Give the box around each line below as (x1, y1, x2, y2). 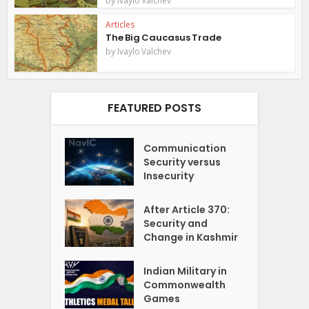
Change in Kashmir (143, 230, 239, 244)
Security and (143, 216, 208, 230)
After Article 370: (143, 202, 230, 217)
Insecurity (143, 169, 195, 183)
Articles (106, 19, 135, 31)
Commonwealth (143, 277, 226, 292)
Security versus (143, 155, 221, 169)
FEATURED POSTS (108, 100, 201, 116)
